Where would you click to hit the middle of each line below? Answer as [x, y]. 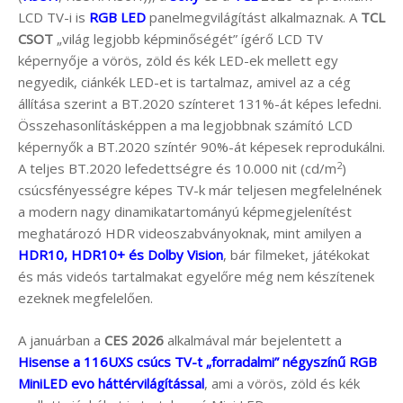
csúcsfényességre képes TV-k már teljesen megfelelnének [200, 190]
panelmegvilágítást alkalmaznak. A [253, 18]
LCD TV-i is [54, 18]
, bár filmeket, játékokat [296, 255]
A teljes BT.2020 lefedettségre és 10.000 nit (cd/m [177, 169]
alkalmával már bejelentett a [253, 340]
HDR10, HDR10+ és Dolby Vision [121, 255]
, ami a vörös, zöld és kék [282, 383]
